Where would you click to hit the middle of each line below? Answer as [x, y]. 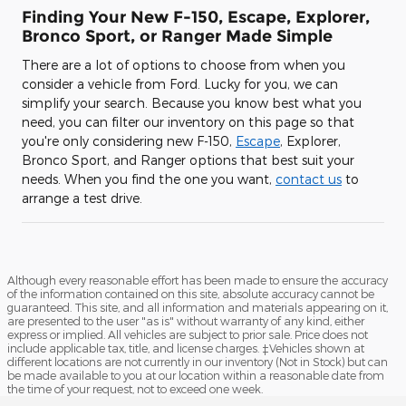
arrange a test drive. [82, 198]
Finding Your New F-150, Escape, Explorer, [196, 17]
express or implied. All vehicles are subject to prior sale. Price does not [188, 334]
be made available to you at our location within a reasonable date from [196, 375]
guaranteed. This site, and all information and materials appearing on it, [198, 307]
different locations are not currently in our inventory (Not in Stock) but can [198, 361]
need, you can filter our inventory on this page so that [188, 121]
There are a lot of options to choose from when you [184, 64]
